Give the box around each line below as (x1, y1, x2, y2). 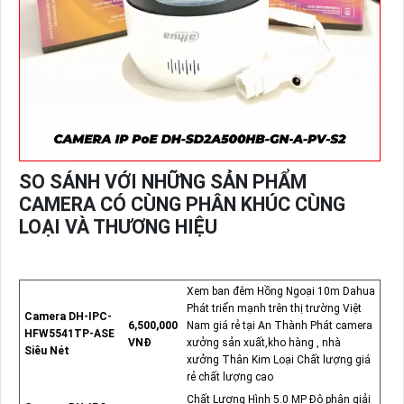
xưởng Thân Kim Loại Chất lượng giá (186, 353, 371, 367)
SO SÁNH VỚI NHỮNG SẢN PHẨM (18, 170, 307, 193)
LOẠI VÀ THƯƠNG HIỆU (18, 215, 217, 238)
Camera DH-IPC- (23, 310, 112, 324)
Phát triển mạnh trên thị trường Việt (186, 302, 362, 316)
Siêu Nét (23, 344, 69, 358)
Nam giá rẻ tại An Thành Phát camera (186, 319, 372, 333)
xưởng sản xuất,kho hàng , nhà (186, 336, 341, 350)
